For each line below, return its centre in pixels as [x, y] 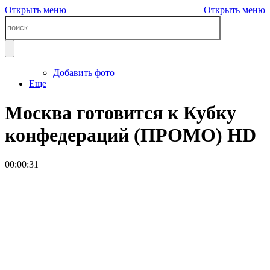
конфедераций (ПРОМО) [116, 135]
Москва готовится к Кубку [121, 112]
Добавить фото [84, 72]
